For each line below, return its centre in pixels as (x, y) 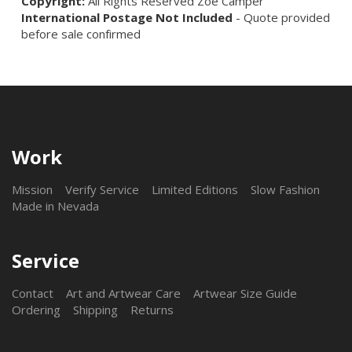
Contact (33, 293)
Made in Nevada (55, 206)
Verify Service (102, 190)
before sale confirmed (81, 33)
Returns (152, 309)
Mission (32, 190)
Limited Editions (195, 190)
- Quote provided (283, 17)
